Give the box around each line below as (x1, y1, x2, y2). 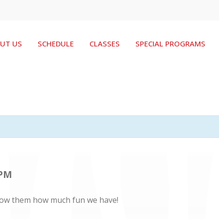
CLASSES (89, 39, 120, 48)
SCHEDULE (38, 39, 74, 48)
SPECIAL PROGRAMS (135, 39, 205, 48)
